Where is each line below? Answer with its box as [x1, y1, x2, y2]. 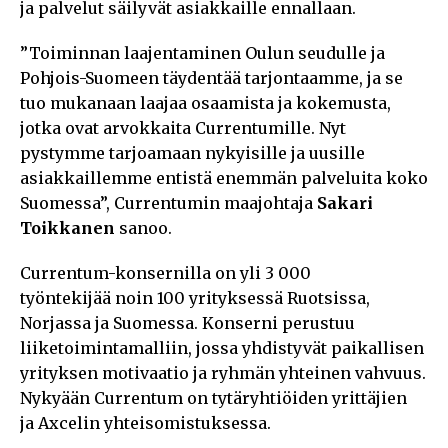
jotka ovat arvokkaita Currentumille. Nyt [20, 117, 346, 138]
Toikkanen [20, 217, 115, 238]
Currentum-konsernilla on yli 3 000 [20, 262, 311, 283]
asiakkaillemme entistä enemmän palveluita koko [20, 167, 428, 188]
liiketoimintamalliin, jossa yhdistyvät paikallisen [20, 337, 424, 358]
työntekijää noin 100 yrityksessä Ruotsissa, [20, 287, 370, 308]
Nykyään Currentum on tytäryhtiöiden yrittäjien [20, 387, 407, 408]
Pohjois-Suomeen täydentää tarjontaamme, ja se [20, 67, 403, 88]
